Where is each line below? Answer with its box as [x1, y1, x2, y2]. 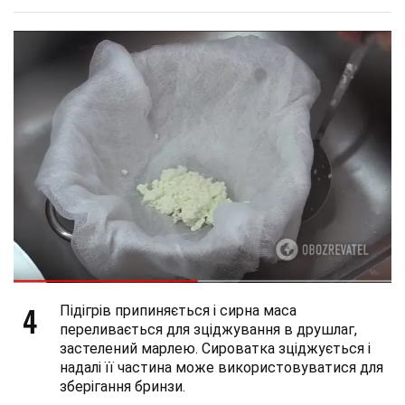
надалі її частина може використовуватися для [60, 359, 383, 377]
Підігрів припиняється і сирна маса [60, 302, 297, 320]
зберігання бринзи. [60, 378, 185, 396]
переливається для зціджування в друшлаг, [60, 321, 357, 339]
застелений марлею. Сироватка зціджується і [60, 340, 371, 358]
